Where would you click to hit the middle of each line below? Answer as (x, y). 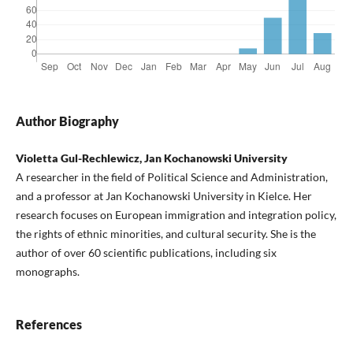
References (48, 324)
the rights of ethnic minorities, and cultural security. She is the (165, 233)
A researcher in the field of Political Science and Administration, (171, 176)
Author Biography (67, 121)
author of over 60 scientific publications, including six (146, 252)
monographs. (47, 271)
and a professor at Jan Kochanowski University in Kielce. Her (163, 195)
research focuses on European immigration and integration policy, (176, 214)
